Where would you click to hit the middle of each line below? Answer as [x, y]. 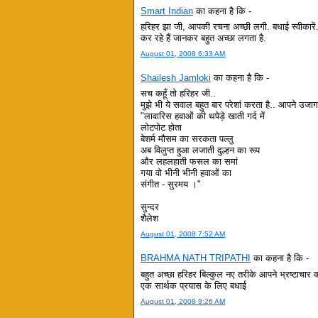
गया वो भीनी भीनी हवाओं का [186, 173]
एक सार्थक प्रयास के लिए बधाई [194, 285]
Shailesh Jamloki [176, 77]
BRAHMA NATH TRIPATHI [196, 258]
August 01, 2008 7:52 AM [183, 234]
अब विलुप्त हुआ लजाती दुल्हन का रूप [201, 150]
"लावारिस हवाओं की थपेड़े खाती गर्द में [203, 116]
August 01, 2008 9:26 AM [183, 301]
